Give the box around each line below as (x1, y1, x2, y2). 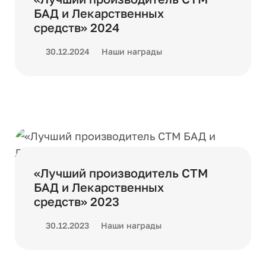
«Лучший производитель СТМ (34, 166, 208, 180)
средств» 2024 (34, 20, 119, 34)
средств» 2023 (34, 194, 119, 208)
